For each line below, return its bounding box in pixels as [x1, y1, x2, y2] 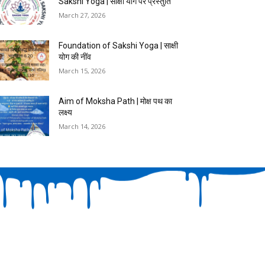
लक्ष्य [59, 108, 73, 118]
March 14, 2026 [59, 122, 106, 131]
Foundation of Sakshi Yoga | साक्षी [59, 41, 179, 51]
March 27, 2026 [59, 11, 106, 20]
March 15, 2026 [59, 66, 106, 76]
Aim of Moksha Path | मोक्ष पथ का [59, 96, 173, 106]
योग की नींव [59, 52, 92, 62]
